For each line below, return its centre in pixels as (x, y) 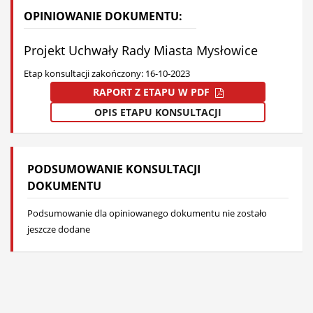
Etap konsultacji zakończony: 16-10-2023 (107, 73)
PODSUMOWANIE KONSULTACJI (114, 169)
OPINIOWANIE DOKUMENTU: (103, 16)
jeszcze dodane (59, 229)
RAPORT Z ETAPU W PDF (154, 92)
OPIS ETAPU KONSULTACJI (158, 112)
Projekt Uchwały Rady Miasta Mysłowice (141, 50)
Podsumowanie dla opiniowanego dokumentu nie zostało (147, 213)
